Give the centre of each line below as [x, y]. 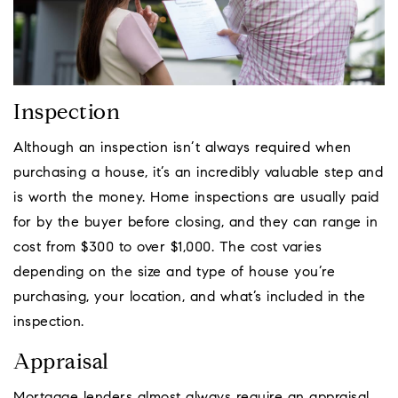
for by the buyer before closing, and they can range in [195, 223]
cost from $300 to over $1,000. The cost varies [167, 248]
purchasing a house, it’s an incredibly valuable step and [198, 174]
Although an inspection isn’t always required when [183, 149]
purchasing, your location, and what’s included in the [190, 298]
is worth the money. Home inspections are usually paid [196, 199]
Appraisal [61, 364]
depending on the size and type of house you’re [174, 273]
